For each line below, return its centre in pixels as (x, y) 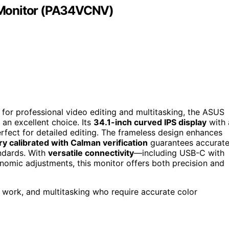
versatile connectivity (91, 153)
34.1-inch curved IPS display (150, 122)
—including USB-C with (179, 153)
